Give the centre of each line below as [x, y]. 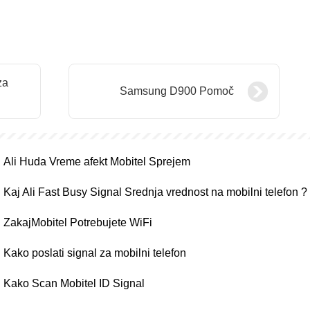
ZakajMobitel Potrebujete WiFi [78, 222]
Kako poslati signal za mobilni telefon [95, 253]
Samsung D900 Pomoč [177, 91]
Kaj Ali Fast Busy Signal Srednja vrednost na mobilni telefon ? [155, 192]
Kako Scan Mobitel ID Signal [74, 283]
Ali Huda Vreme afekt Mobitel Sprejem [97, 162]
